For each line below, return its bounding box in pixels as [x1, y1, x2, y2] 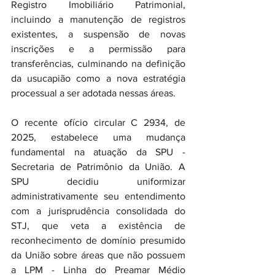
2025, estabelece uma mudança [11, 132, 185, 142]
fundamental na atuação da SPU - [11, 147, 185, 157]
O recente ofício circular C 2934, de [11, 117, 185, 128]
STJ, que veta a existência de [11, 220, 185, 231]
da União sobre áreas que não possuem [11, 250, 185, 260]
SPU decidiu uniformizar [11, 176, 185, 187]
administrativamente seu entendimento [11, 191, 185, 201]
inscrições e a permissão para [11, 44, 185, 54]
